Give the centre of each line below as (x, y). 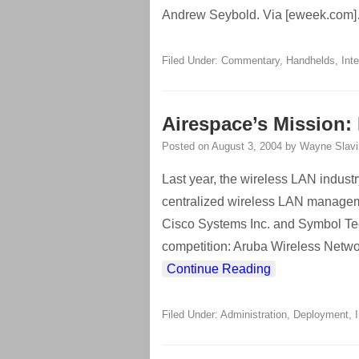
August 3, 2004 (247, 146)
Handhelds (311, 61)
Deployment (321, 315)
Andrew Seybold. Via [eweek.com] (259, 15)
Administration (254, 315)
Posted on (187, 146)
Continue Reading (219, 269)
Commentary (250, 61)
